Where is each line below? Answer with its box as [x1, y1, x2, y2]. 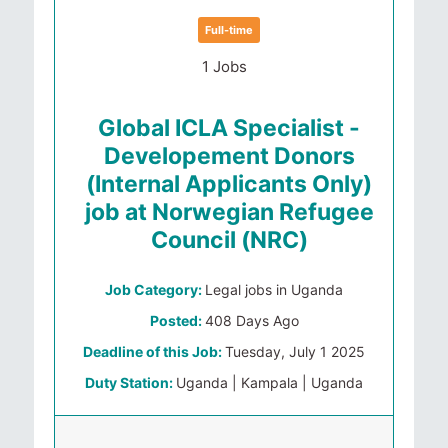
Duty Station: [85, 374, 176, 391]
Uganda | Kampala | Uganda [176, 374, 363, 391]
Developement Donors [103, 142, 355, 170]
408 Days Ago [204, 312, 299, 329]
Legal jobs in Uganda [205, 281, 343, 298]
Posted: [149, 312, 205, 329]
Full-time [205, 23, 253, 37]
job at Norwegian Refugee [84, 198, 374, 226]
